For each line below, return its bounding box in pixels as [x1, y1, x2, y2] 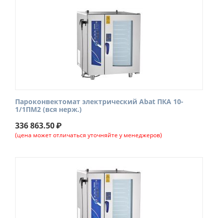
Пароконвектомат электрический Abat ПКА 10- [15, 97, 183, 106]
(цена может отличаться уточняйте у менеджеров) [15, 131, 162, 139]
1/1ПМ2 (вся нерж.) [15, 105, 82, 114]
